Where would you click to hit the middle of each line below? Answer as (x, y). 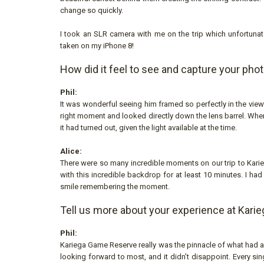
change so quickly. (92, 10)
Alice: (71, 151)
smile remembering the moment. (115, 186)
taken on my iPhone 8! (97, 45)
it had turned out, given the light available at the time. (148, 127)
